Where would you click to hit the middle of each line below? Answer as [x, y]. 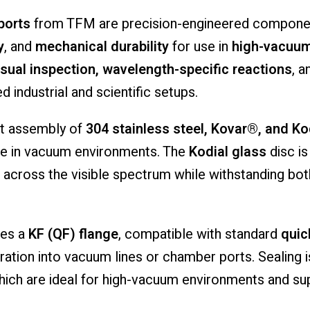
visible [92, 175]
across [26, 175]
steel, [192, 129]
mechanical [73, 47]
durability [139, 47]
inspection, [66, 70]
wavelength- [140, 70]
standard [253, 235]
